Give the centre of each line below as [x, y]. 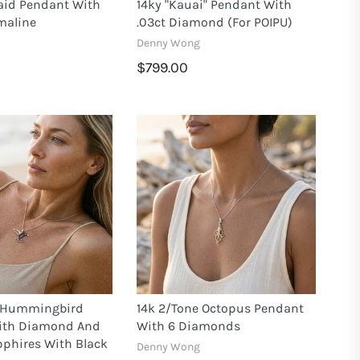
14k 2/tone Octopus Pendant [221, 309]
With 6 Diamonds [189, 326]
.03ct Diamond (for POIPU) [215, 22]
